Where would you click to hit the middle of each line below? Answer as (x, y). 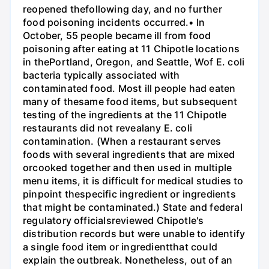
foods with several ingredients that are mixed (129, 155)
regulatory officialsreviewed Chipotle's (113, 221)
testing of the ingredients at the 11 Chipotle (125, 115)
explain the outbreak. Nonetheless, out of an (128, 260)
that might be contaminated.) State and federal (133, 207)
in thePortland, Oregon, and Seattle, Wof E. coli (134, 62)
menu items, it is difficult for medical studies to (133, 181)
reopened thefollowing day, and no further (122, 9)
